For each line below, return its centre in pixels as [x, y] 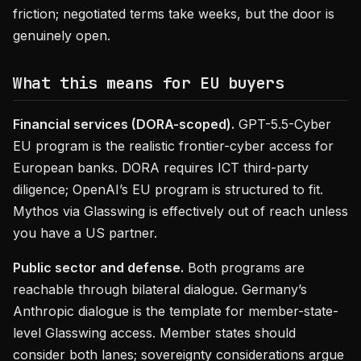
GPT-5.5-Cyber [283, 124]
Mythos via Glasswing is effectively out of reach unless [180, 211]
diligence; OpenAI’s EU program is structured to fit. [168, 189]
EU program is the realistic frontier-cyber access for [173, 146]
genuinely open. [62, 35]
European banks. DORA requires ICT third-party [161, 168]
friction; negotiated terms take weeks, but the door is [174, 14]
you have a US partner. [85, 233]
